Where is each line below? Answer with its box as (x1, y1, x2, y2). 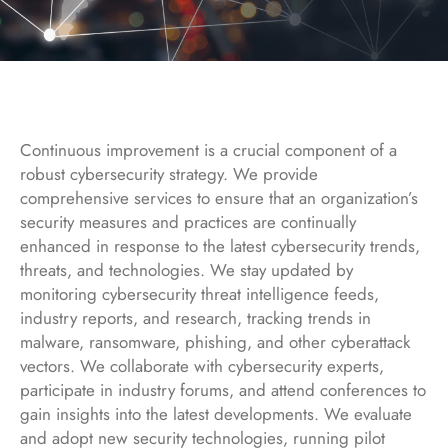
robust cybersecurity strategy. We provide (20, 162, 318, 187)
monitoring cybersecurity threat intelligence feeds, (20, 282, 379, 307)
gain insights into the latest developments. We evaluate (20, 402, 412, 427)
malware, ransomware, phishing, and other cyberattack (20, 330, 410, 355)
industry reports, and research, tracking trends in (20, 306, 371, 331)
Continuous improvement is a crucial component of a (20, 138, 397, 163)
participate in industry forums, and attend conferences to (20, 378, 426, 403)
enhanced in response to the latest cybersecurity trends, (20, 234, 420, 259)
